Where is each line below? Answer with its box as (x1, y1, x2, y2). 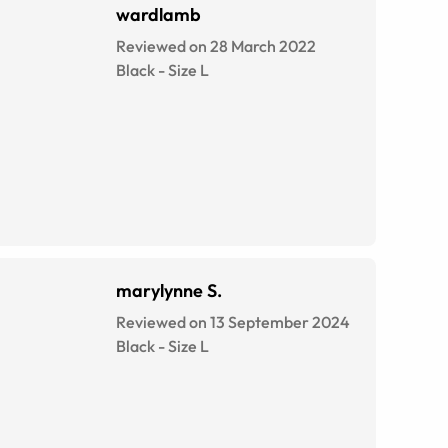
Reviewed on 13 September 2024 (116, 312, 350, 333)
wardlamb (116, 3, 201, 27)
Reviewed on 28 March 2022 (116, 36, 316, 57)
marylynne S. (116, 279, 222, 303)
